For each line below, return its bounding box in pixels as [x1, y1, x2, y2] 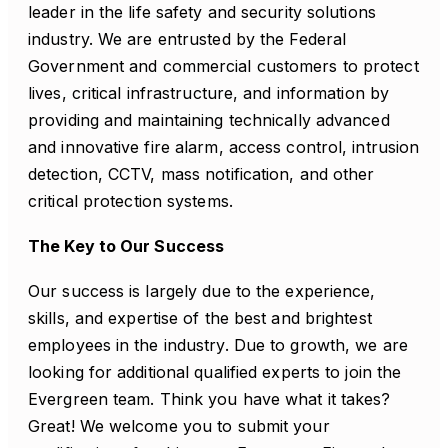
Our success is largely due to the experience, [28, 281, 376, 301]
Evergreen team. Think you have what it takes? [28, 389, 391, 409]
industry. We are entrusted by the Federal [28, 29, 347, 49]
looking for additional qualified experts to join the [28, 362, 402, 382]
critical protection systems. [28, 191, 233, 211]
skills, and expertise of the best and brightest [28, 308, 372, 328]
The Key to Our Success [28, 236, 225, 256]
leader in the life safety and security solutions [28, 2, 376, 22]
